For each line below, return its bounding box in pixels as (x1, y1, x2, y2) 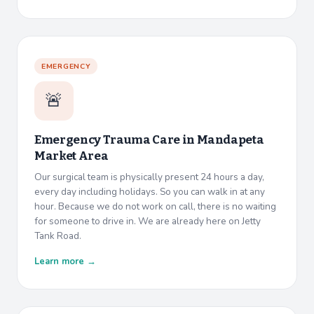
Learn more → (34, 255, 96, 268)
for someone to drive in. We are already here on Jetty (34, 214, 261, 228)
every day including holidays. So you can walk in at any (34, 185, 265, 199)
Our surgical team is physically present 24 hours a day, (34, 170, 264, 184)
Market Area (34, 149, 109, 164)
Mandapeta (196, 132, 264, 148)
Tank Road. (34, 229, 81, 243)
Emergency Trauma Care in (34, 132, 197, 148)
